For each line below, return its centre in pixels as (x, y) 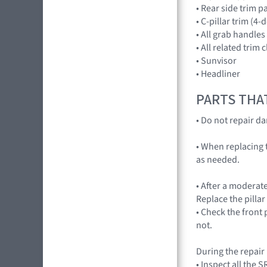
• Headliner (218, 74)
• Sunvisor (216, 60)
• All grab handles (231, 34)
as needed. (218, 160)
